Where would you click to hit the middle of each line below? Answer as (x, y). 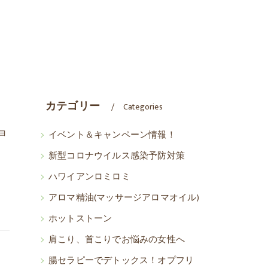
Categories (143, 107)
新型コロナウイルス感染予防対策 (117, 156)
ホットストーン (80, 219)
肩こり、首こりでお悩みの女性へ (117, 240)
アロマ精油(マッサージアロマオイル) (124, 198)
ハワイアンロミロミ (89, 177)
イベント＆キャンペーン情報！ (112, 135)
